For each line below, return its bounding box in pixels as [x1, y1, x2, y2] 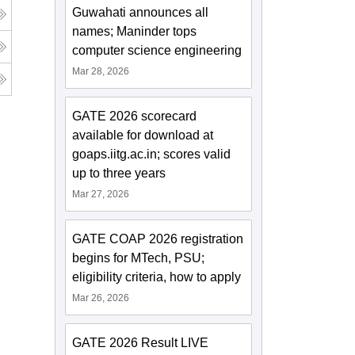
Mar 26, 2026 [72, 292, 130, 304]
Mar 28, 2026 [72, 66, 130, 78]
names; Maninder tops [72, 25, 197, 39]
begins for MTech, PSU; [72, 251, 205, 265]
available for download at [72, 128, 214, 143]
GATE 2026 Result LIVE [72, 336, 209, 350]
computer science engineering [72, 44, 242, 58]
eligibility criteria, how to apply [72, 270, 242, 284]
